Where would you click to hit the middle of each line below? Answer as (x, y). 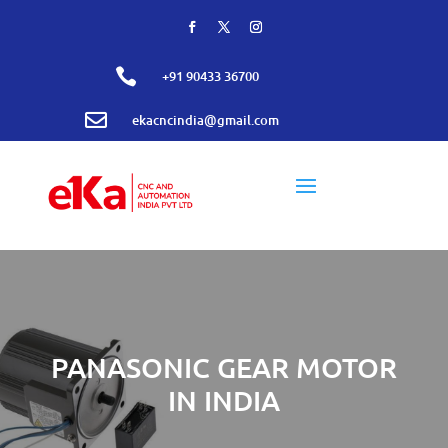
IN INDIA (223, 400)
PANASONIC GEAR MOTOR (223, 367)
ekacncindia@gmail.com (205, 120)
